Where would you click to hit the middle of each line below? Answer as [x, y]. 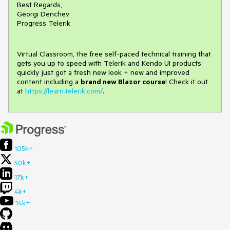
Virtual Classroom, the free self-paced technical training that [114, 54]
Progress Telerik [44, 23]
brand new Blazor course [123, 82]
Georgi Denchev [43, 14]
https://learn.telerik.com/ [64, 91]
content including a [49, 82]
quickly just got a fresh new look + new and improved [103, 73]
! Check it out [187, 82]
